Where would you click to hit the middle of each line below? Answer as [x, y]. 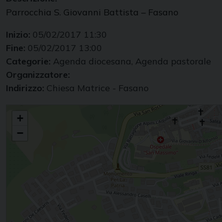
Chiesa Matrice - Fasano [98, 88]
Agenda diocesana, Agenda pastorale [132, 61]
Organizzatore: [38, 75]
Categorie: [29, 61]
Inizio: [19, 35]
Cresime [18, 110]
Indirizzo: [26, 88]
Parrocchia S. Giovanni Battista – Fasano [92, 12]
